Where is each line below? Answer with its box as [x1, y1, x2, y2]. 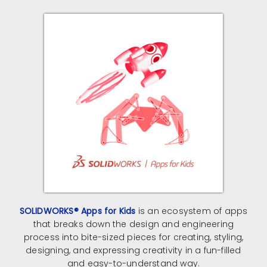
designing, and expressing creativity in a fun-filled [26, 244, 241, 256]
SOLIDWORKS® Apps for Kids [19, 204, 136, 217]
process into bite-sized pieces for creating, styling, [23, 231, 244, 243]
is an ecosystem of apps [135, 204, 248, 217]
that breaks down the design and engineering [33, 218, 234, 230]
